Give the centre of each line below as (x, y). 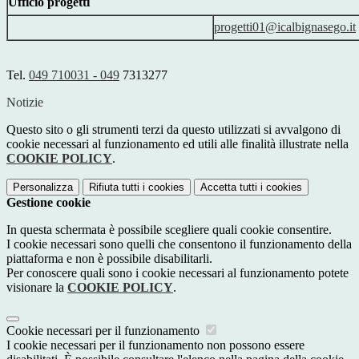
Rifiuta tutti (114, 188)
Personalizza (43, 188)
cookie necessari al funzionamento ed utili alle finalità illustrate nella (177, 144)
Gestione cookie (48, 203)
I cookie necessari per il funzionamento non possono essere (155, 345)
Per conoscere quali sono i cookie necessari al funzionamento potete (177, 273)
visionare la (37, 288)
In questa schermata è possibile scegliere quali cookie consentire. (169, 230)
